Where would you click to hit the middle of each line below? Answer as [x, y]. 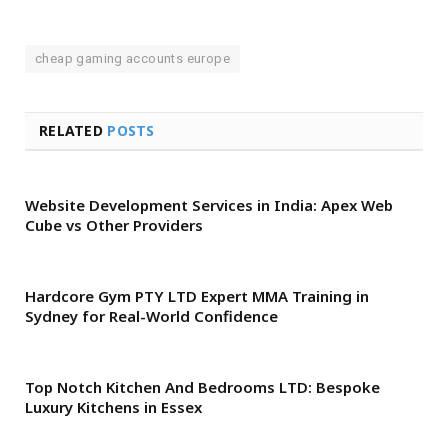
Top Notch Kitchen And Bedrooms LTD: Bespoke [202, 386]
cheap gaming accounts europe [132, 58]
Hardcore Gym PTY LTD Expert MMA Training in [197, 295]
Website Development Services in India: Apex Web [209, 204]
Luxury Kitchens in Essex [113, 406]
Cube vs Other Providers [114, 224]
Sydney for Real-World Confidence [151, 315]
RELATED [73, 130]
